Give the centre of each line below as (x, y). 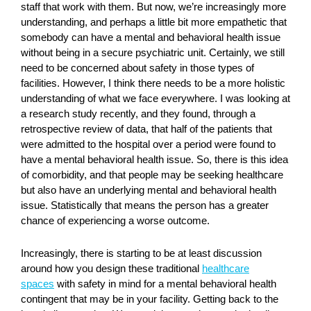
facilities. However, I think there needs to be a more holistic (153, 83)
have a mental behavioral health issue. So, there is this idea (154, 160)
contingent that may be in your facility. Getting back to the (150, 299)
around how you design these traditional (111, 269)
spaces (37, 284)
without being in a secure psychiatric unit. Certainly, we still (153, 53)
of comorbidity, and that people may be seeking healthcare (152, 175)
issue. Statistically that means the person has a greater (145, 205)
